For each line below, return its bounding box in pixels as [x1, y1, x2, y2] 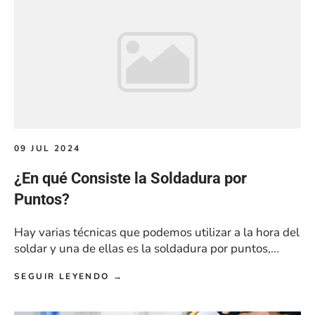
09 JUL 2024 [14, 143, 81, 155]
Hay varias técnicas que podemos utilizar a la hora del [14, 224, 300, 241]
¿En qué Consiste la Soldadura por [14, 169, 247, 188]
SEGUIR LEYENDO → [14, 271, 124, 283]
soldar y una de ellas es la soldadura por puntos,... [14, 240, 279, 257]
